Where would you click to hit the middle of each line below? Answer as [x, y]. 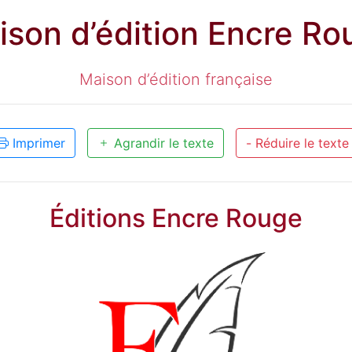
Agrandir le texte [161, 143]
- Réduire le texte [297, 143]
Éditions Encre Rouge [176, 218]
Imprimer [37, 143]
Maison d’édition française [176, 80]
